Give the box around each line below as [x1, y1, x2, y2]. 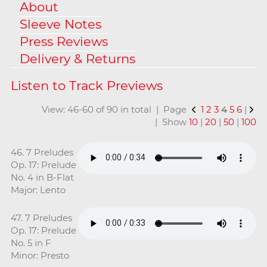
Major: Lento [10, 184, 66, 195]
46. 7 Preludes [10, 146, 73, 158]
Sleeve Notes [19, 16, 101, 32]
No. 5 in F [10, 237, 51, 249]
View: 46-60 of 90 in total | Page [42, 103, 190, 115]
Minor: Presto [10, 249, 69, 261]
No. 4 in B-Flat [10, 171, 74, 183]
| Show [150, 116, 190, 128]
